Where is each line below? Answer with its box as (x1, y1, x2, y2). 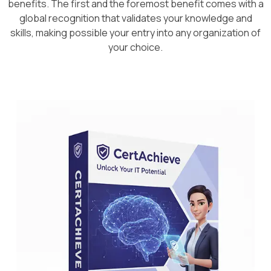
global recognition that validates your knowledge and (19, 11, 252, 25)
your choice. (108, 41, 163, 54)
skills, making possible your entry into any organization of (10, 26, 261, 39)
